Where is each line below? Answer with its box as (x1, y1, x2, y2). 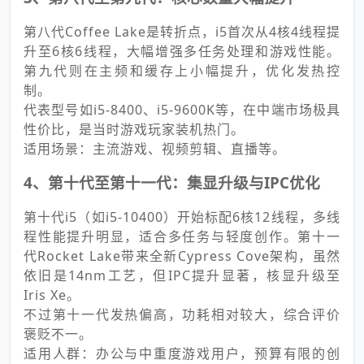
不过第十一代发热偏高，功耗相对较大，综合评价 (24, 305, 340, 323)
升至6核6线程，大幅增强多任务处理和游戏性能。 (24, 41, 340, 60)
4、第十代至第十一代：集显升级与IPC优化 (24, 171, 320, 193)
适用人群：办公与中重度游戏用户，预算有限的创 (24, 344, 340, 362)
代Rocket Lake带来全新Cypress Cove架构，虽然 (24, 246, 340, 265)
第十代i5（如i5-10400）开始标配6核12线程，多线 (24, 207, 340, 226)
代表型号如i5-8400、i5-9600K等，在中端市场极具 (24, 100, 340, 119)
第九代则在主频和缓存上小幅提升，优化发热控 (24, 61, 340, 80)
